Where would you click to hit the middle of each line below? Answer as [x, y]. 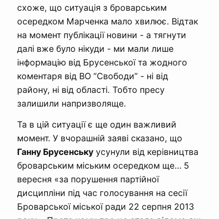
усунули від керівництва [146, 152]
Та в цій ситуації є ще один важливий [97, 124]
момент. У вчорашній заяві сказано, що [100, 138]
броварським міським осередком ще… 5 [103, 165]
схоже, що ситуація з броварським [92, 7]
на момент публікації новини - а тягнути [102, 35]
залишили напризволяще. [72, 103]
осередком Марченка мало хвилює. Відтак [108, 21]
